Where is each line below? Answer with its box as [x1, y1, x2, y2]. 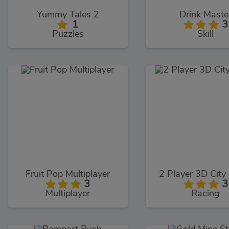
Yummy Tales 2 [36, 10, 99, 19]
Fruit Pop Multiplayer [26, 169, 110, 179]
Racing [191, 189, 220, 198]
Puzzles [52, 29, 84, 39]
